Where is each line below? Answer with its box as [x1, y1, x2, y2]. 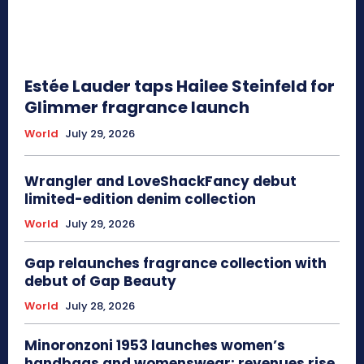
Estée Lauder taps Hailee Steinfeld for [24, 75, 335, 98]
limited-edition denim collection [24, 189, 256, 210]
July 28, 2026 [65, 298, 135, 314]
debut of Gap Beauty [24, 271, 176, 292]
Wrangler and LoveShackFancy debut [24, 171, 297, 192]
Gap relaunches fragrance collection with [24, 253, 327, 274]
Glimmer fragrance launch [24, 96, 249, 119]
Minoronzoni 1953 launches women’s [24, 336, 285, 356]
